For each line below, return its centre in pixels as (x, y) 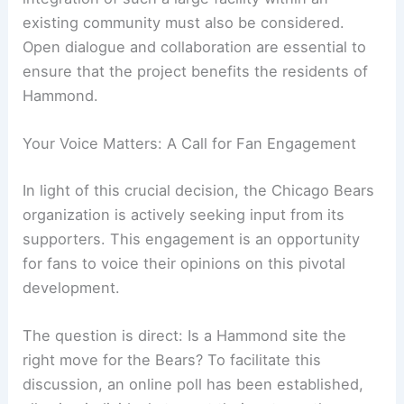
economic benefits (161, 20)
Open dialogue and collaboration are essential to (195, 118)
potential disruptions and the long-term (163, 45)
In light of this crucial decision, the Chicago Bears (199, 261)
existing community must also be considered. (184, 93)
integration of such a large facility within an (176, 69)
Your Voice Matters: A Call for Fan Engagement (190, 215)
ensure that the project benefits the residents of (196, 142)
